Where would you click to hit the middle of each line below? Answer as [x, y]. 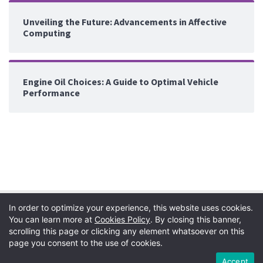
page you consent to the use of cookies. [86, 243]
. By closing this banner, [196, 219]
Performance [51, 93]
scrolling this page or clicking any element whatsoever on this [127, 231]
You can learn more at [52, 219]
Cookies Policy [122, 219]
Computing [47, 33]
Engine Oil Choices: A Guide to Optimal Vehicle [121, 82]
